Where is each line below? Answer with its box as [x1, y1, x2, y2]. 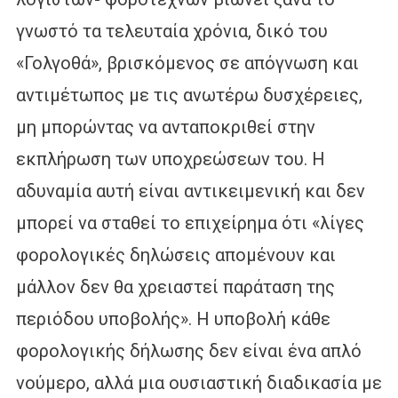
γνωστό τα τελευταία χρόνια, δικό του [15, 20, 328, 42]
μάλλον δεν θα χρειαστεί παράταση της [15, 275, 335, 298]
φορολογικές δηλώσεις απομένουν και [15, 243, 336, 266]
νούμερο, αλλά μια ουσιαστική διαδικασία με [15, 371, 382, 394]
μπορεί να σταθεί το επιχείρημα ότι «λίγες [15, 211, 364, 234]
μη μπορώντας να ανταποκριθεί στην [15, 115, 315, 138]
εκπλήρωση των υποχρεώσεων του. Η [15, 147, 325, 170]
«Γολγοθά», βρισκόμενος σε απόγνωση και [15, 52, 359, 74]
